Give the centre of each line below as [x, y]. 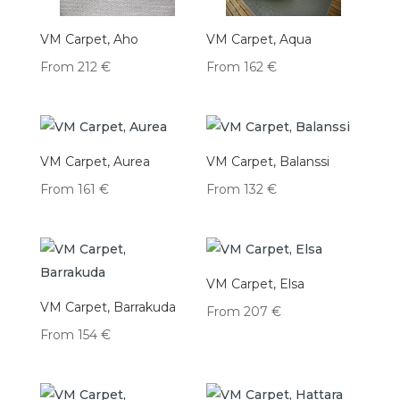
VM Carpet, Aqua [259, 39]
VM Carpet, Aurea [95, 161]
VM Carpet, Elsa [256, 284]
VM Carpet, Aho [89, 39]
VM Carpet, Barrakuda [108, 308]
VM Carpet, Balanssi [268, 161]
